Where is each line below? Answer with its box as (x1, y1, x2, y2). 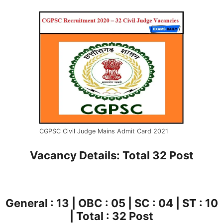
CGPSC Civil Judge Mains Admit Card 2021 (39, 127, 168, 135)
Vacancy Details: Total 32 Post (29, 148, 194, 162)
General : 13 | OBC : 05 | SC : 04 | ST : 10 (5, 197, 218, 210)
